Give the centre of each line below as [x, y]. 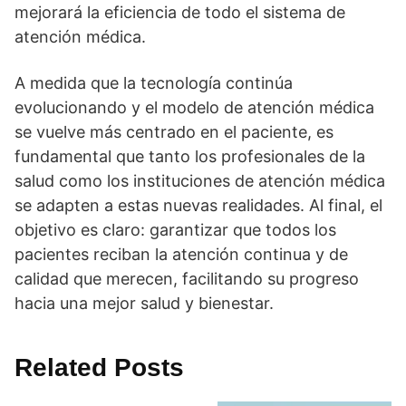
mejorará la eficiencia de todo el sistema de [180, 13]
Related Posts [99, 368]
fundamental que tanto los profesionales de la [190, 157]
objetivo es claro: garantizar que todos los [175, 230]
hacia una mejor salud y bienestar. [144, 304]
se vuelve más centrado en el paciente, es [174, 132]
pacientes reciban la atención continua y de [181, 255]
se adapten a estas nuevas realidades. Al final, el [198, 206]
